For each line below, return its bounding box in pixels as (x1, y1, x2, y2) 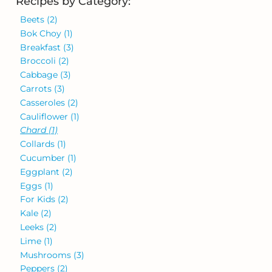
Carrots (20, 83, 55, 95)
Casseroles (20, 97, 68, 108)
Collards (20, 138, 58, 150)
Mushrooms (20, 249, 74, 260)
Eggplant (20, 166, 63, 177)
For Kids (20, 194, 58, 205)
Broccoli (20, 55, 59, 67)
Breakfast (20, 41, 64, 53)
